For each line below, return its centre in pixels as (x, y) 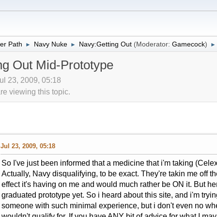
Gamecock (188, 44)
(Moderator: (153, 44)
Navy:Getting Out (105, 44)
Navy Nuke (50, 44)
